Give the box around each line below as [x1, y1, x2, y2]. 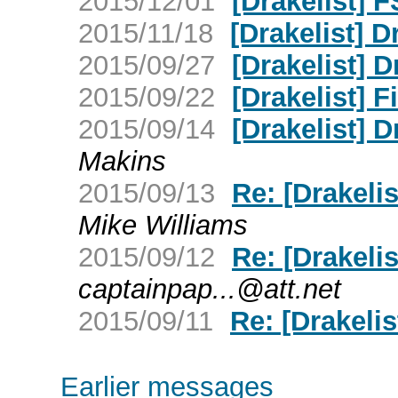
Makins [78, 145, 166, 177]
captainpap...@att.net [78, 273, 341, 305]
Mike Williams [78, 209, 248, 241]
